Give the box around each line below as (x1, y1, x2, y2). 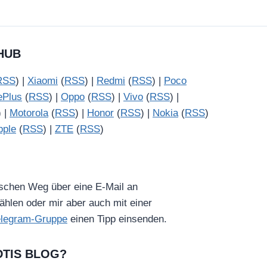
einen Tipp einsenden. (67, 213, 167, 225)
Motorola (10, 107, 48, 119)
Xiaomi (27, 75, 58, 86)
